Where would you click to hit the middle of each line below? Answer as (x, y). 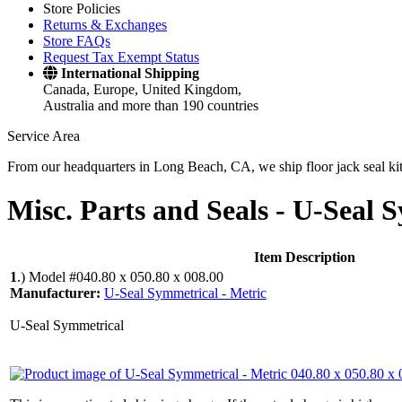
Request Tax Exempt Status (121, 57)
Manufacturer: (57, 293)
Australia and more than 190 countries (151, 105)
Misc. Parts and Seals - (150, 210)
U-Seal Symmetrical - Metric (185, 293)
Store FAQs (77, 41)
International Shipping (130, 73)
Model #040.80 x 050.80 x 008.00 (126, 276)
